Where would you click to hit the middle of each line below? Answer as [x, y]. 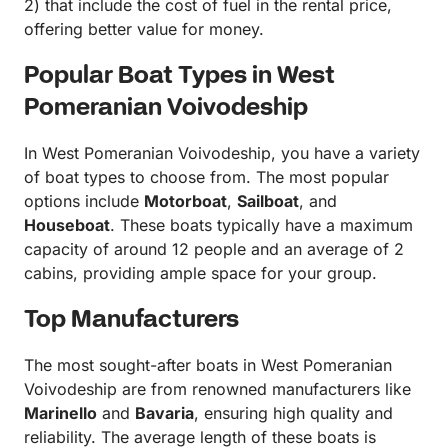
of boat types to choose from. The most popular [206, 177]
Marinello [60, 413]
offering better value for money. [144, 29]
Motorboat [185, 201]
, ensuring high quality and [293, 413]
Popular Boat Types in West [179, 76]
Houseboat [67, 225]
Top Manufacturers [131, 320]
